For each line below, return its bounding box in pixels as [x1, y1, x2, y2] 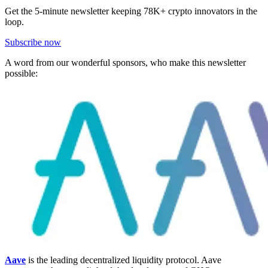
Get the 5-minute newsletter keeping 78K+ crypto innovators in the [5, 6, 257, 17]
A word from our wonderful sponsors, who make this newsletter [5, 57, 246, 68]
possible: [5, 68, 38, 79]
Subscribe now [5, 37, 61, 48]
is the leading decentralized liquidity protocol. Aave [26, 255, 221, 266]
